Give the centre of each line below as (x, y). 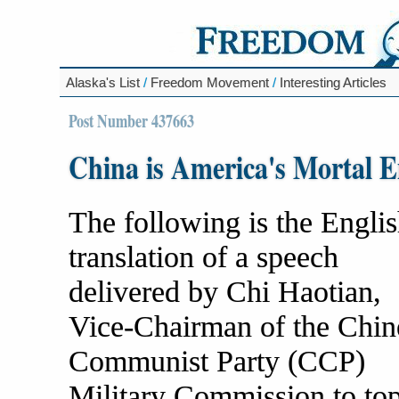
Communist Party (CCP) (217, 361)
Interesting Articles (333, 82)
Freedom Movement (210, 82)
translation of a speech (204, 256)
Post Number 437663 (131, 120)
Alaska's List (103, 82)
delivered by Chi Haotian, (225, 291)
